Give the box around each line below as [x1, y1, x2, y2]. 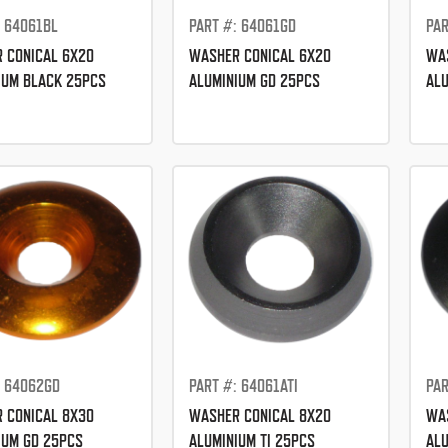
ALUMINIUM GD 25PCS [188, 70, 320, 92]
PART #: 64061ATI [188, 375, 298, 397]
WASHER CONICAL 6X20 [188, 45, 331, 67]
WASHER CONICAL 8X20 [188, 405, 331, 427]
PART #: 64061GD [188, 15, 296, 37]
